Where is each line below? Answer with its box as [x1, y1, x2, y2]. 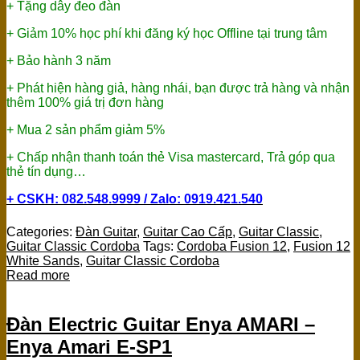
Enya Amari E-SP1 [6, 336, 172, 358]
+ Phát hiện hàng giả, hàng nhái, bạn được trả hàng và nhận [6, 81, 350, 96]
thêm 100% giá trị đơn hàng [6, 96, 164, 110]
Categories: [6, 225, 76, 239]
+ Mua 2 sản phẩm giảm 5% [6, 123, 165, 137]
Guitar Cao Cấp [143, 225, 232, 239]
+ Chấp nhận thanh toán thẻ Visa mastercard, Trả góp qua [6, 150, 335, 165]
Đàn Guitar [76, 225, 137, 239]
